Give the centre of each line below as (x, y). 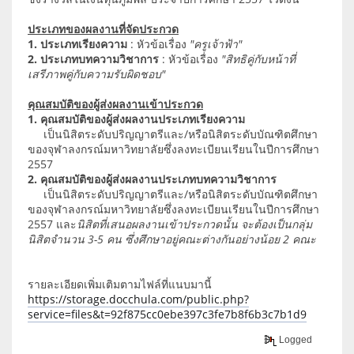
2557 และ (52, 224)
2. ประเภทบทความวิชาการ (93, 58)
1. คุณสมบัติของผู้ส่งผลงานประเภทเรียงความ (136, 119)
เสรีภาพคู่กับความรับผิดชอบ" (96, 73)
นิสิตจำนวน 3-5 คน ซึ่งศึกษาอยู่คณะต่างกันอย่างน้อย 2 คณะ (172, 239)
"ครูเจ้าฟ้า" (216, 43)
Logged (295, 340)
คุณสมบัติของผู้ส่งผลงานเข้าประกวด (115, 104)
